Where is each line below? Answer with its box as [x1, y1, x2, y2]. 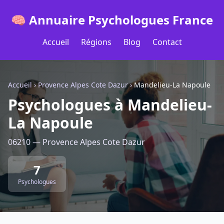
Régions [80, 36, 111, 47]
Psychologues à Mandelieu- [8, 94, 212, 115]
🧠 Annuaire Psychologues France [11, 11, 213, 28]
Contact [152, 36, 182, 47]
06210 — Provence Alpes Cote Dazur [8, 136, 145, 147]
